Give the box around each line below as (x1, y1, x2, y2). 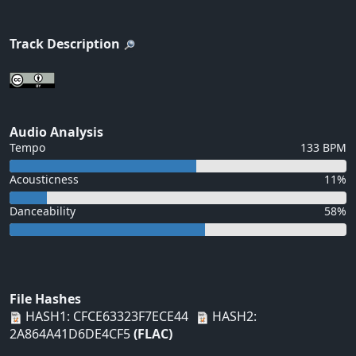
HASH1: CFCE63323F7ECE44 (22, 308, 188, 326)
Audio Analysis (10, 123, 103, 141)
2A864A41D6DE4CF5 (10, 325, 133, 343)
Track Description (10, 35, 120, 53)
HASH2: (209, 308, 257, 326)
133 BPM (300, 140, 346, 156)
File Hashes (10, 290, 81, 308)
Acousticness (10, 172, 79, 188)
